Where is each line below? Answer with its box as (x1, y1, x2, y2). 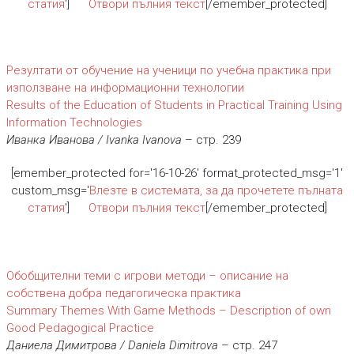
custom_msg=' (11, 183, 89, 198)
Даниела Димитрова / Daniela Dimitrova (6, 338, 218, 352)
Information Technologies (6, 115, 142, 130)
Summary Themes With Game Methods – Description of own (6, 303, 331, 318)
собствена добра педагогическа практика (6, 286, 241, 300)
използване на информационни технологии (6, 81, 244, 95)
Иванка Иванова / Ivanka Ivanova (6, 133, 182, 147)
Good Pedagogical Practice (6, 321, 154, 335)
